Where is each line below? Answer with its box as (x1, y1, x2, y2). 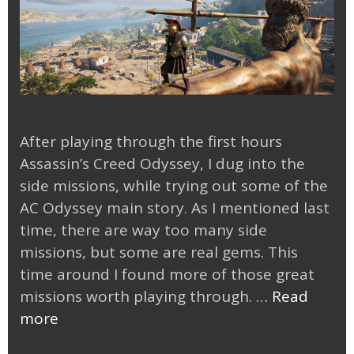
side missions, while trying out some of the (20, 175, 328, 197)
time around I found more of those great (20, 264, 314, 285)
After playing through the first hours (20, 131, 282, 153)
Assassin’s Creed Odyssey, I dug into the (20, 153, 305, 175)
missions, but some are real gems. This (20, 242, 298, 263)
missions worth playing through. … (20, 286, 272, 307)
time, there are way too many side (20, 220, 267, 241)
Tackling (58, 307, 117, 329)
